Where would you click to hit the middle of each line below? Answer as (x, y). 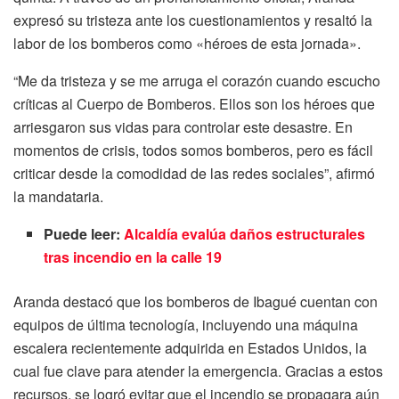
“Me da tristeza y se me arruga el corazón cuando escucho (197, 81)
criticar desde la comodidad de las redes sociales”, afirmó (194, 174)
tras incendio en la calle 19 (133, 257)
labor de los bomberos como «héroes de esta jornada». (187, 44)
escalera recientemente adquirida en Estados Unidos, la (190, 348)
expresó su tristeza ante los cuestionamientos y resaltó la (193, 20)
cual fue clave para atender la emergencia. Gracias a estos (198, 371)
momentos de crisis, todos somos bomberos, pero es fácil (193, 151)
